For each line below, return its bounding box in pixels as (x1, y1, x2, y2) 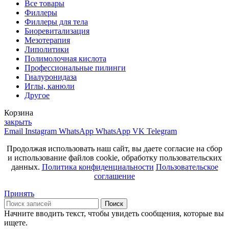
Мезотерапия (25, 35, 70, 44)
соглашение (94, 171, 135, 180)
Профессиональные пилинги (25, 63, 126, 72)
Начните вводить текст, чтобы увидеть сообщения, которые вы (4, 209, 224, 218)
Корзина (4, 108, 33, 117)
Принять (4, 189, 34, 198)
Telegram (147, 126, 177, 135)
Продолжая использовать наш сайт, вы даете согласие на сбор (7, 144, 222, 153)
